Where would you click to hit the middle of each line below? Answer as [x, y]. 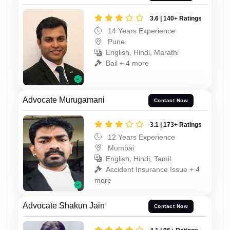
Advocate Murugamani [64, 100]
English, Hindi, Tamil [138, 158]
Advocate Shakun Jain [64, 205]
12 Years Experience [140, 137]
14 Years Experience [140, 31]
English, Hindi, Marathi [142, 53]
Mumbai [120, 148]
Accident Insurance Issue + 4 [153, 169]
